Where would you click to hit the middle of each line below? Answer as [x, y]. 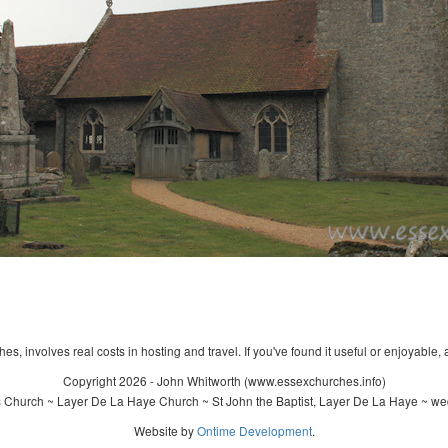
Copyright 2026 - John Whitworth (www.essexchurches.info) [224, 380]
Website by [165, 430]
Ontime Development [254, 430]
